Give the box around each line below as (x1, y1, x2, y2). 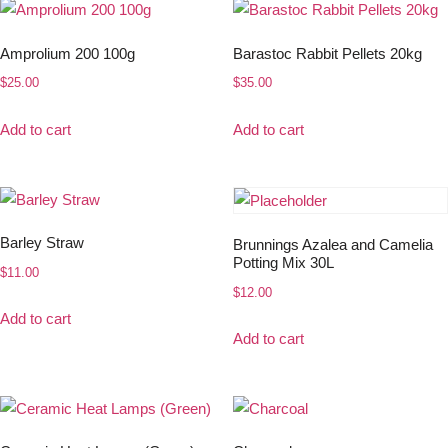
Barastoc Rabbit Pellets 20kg (232, 44, 422, 62)
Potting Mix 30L (232, 254, 334, 272)
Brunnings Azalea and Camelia (232, 236, 433, 254)
